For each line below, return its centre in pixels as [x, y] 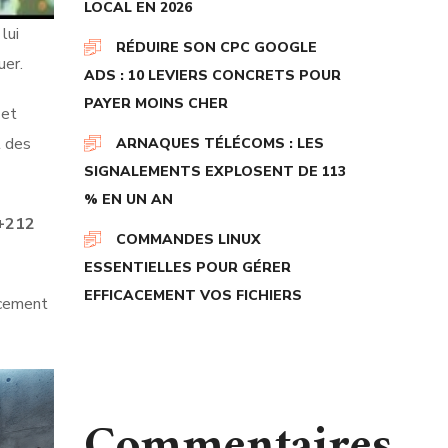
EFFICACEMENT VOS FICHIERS [192, 295]
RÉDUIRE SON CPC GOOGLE [216, 47]
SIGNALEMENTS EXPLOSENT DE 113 [214, 171]
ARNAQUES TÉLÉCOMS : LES [219, 143]
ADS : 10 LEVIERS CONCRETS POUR [212, 75]
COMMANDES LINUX [188, 239]
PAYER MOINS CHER [155, 103]
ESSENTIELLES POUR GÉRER [187, 267]
